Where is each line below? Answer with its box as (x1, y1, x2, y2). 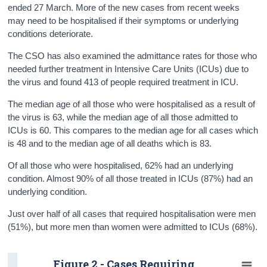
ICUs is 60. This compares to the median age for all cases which (8, 125, 259, 135)
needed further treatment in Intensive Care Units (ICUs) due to (8, 63, 249, 74)
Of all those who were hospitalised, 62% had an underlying (8, 160, 234, 170)
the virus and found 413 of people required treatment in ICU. (8, 76, 239, 87)
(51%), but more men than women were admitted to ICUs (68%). (8, 221, 258, 232)
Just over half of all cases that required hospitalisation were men (8, 208, 256, 219)
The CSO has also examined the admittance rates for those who (8, 50, 257, 61)
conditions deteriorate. (8, 28, 94, 39)
